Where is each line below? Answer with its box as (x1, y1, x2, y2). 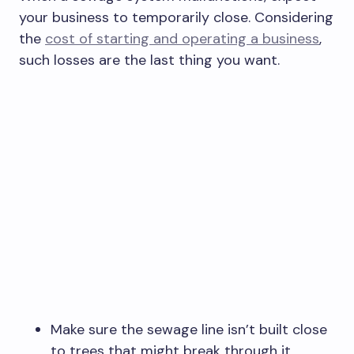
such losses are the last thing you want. (19, 50, 280, 70)
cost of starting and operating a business (45, 28, 319, 48)
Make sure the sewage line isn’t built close (51, 319, 327, 339)
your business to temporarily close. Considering (19, 7, 333, 27)
